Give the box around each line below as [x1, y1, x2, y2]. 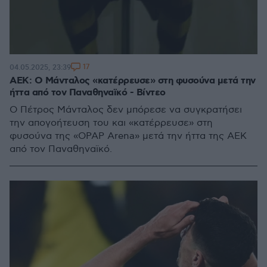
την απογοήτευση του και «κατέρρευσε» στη [10, 117, 213, 129]
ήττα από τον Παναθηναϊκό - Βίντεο [10, 86, 166, 99]
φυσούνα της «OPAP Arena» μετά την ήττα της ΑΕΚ [10, 131, 247, 142]
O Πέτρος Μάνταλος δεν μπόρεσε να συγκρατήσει [10, 104, 242, 116]
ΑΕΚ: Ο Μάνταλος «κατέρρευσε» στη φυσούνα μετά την [10, 74, 256, 87]
